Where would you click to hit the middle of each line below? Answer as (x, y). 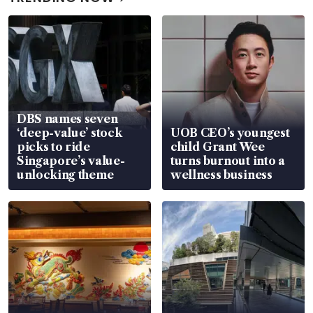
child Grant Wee (218, 146)
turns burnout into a (228, 160)
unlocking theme (65, 174)
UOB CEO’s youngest (230, 132)
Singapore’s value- (71, 160)
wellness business (221, 174)
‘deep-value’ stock (70, 132)
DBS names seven (67, 118)
